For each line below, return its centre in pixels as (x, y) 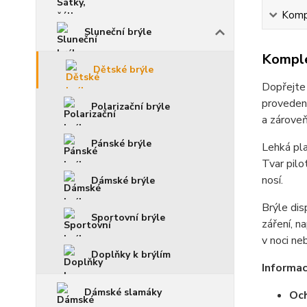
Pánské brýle (121, 143)
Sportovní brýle (128, 217)
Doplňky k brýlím (131, 254)
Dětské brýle (123, 69)
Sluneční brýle (118, 32)
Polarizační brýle (131, 106)
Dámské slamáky (123, 292)
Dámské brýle (123, 180)
